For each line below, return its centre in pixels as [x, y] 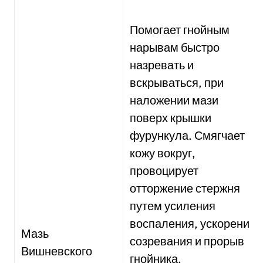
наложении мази [174, 100]
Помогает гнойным [180, 30]
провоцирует [164, 171]
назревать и [162, 65]
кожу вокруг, [163, 153]
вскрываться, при [177, 82]
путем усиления [173, 206]
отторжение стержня [185, 188]
